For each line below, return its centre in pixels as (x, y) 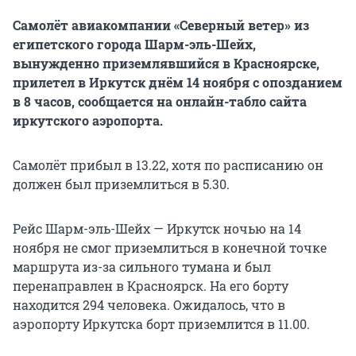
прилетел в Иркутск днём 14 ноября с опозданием (178, 83)
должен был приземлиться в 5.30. (121, 184)
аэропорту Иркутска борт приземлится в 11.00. (161, 324)
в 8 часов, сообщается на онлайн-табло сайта (160, 102)
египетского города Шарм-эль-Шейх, (134, 44)
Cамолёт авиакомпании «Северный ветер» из (161, 25)
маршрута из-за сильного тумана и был (142, 267)
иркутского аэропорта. (88, 121)
